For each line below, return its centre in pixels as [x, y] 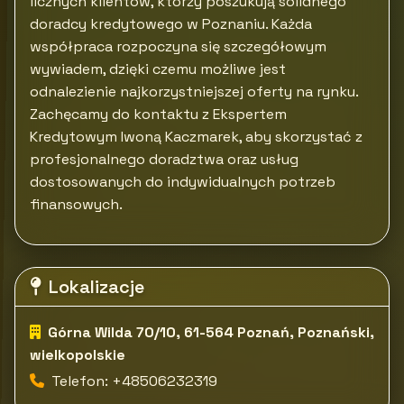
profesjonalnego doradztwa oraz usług [164, 159]
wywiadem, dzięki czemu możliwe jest [158, 69]
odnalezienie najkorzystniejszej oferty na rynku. [194, 92]
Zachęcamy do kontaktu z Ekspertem [158, 114]
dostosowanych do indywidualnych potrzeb [183, 182]
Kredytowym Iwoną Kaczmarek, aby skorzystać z [196, 137]
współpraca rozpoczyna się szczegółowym [178, 46]
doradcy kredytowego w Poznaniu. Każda [171, 24]
